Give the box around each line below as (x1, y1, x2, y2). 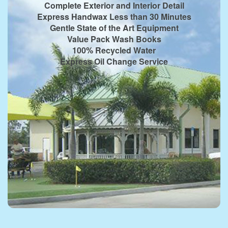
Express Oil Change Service (60, 55, 168, 67)
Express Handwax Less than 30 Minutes (37, 10, 191, 22)
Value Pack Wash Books (67, 33, 161, 45)
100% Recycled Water (72, 44, 156, 56)
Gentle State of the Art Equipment (49, 21, 179, 34)
